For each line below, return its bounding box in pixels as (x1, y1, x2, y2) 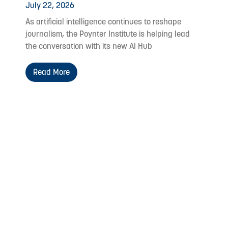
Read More (33, 66, 70, 77)
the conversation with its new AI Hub (25, 40, 152, 51)
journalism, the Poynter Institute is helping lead (25, 28, 190, 39)
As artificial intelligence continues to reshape (25, 16, 181, 27)
